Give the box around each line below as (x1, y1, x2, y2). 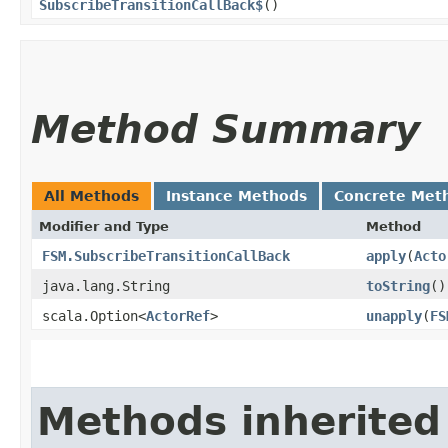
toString (366, 277, 430, 294)
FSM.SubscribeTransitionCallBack (42, 247, 290, 264)
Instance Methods (166, 187, 307, 204)
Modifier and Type (39, 218, 169, 234)
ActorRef (146, 307, 210, 324)
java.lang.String (42, 277, 170, 294)
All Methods (44, 187, 139, 204)
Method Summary (31, 106, 420, 152)
